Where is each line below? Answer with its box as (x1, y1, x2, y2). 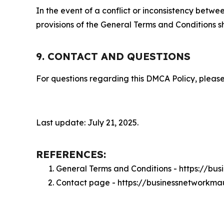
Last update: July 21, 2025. (36, 117, 138, 128)
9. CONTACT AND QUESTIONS (36, 50, 190, 63)
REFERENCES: (36, 148, 106, 161)
